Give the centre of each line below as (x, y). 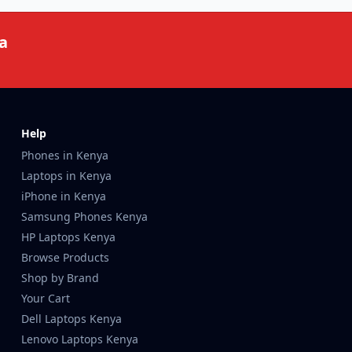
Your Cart (45, 298)
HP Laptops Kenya (68, 237)
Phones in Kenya (64, 155)
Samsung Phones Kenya (84, 216)
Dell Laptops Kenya (71, 319)
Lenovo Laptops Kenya (79, 339)
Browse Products (65, 257)
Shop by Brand (60, 278)
